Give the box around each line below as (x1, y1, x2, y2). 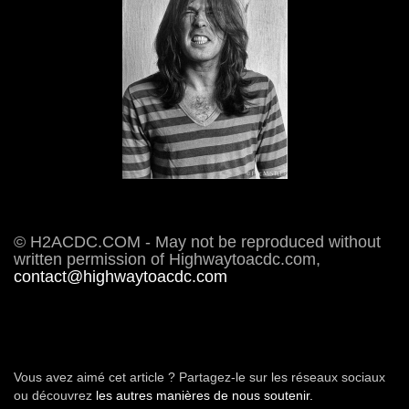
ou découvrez (14, 387, 96, 403)
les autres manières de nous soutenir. (96, 387, 313, 403)
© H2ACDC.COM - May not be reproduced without (14, 232, 381, 251)
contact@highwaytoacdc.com (14, 267, 227, 286)
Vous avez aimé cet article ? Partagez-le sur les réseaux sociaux (14, 369, 385, 384)
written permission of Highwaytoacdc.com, (14, 249, 320, 268)
